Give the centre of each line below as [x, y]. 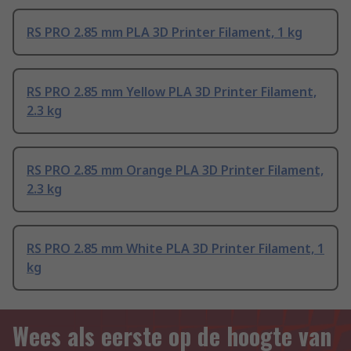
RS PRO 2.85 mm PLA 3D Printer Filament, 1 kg [165, 33]
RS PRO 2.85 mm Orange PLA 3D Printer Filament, [175, 170]
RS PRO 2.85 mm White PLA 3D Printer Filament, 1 [175, 249]
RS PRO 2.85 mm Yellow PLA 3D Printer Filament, [172, 92]
